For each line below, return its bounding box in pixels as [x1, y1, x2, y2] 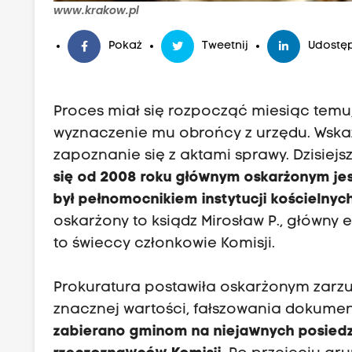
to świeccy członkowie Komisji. [53, 236, 276, 252]
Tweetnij [202, 40, 249, 53]
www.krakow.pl [53, 2, 140, 19]
